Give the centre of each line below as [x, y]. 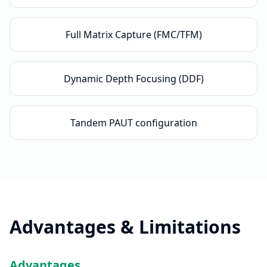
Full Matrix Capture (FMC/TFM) [133, 35]
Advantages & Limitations [125, 227]
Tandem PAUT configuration [133, 123]
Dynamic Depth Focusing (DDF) [133, 79]
